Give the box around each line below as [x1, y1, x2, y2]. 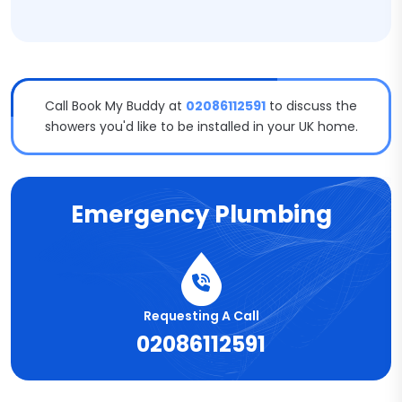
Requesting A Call [143, 307, 259, 325]
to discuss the [266, 97, 357, 115]
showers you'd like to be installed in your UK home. [44, 118, 358, 135]
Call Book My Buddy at [45, 97, 186, 115]
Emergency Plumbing [70, 198, 332, 231]
